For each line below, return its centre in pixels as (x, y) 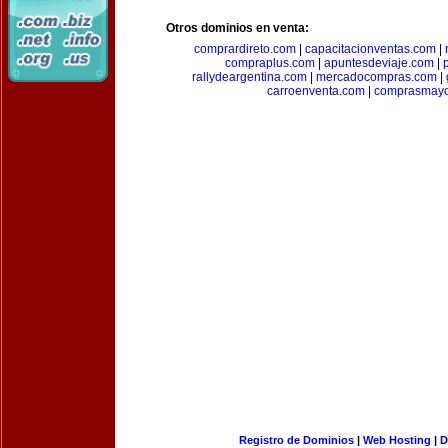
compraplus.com (269, 63)
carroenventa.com (315, 91)
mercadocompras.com (376, 77)
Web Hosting (396, 440)
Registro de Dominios (296, 440)
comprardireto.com (244, 49)
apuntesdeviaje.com (378, 63)
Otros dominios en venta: (237, 28)
